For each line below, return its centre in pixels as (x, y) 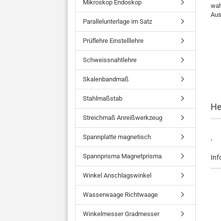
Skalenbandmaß (106, 79)
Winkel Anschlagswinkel (117, 175)
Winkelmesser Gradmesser (121, 214)
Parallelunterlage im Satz (117, 21)
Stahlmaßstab (103, 98)
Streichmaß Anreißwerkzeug (123, 118)
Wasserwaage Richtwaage (120, 195)
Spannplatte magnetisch (117, 137)
